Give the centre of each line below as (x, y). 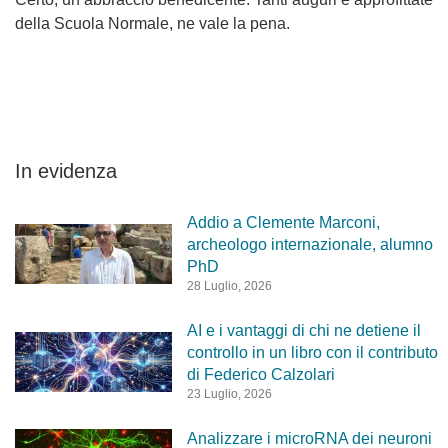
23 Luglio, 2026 (229, 394)
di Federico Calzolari (260, 375)
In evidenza (66, 171)
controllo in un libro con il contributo (312, 353)
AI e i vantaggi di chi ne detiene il (303, 331)
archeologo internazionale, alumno (309, 245)
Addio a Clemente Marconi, (283, 223)
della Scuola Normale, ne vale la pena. (152, 24)
